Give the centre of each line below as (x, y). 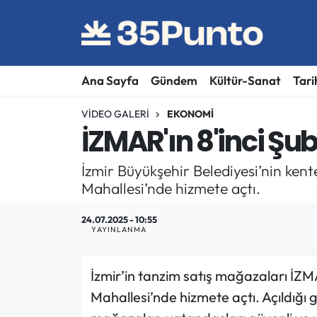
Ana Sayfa (110, 81)
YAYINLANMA (119, 229)
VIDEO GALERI (115, 114)
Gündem (174, 81)
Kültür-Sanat (245, 81)
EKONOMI (190, 114)
